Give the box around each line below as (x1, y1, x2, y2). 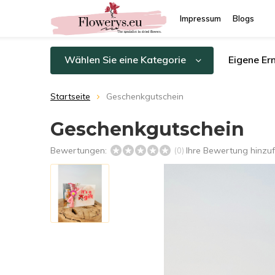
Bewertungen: (50, 145, 109, 156)
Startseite (50, 91, 90, 102)
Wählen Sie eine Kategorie (64, 53, 186, 66)
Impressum (180, 14, 221, 23)
